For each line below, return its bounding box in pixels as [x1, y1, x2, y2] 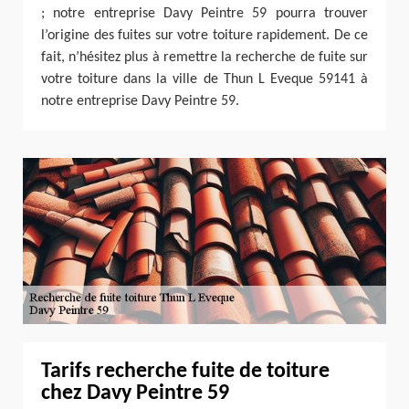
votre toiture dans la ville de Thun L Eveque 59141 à [41, 71, 368, 87]
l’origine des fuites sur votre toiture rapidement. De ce [41, 27, 368, 43]
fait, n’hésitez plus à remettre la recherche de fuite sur [41, 49, 368, 65]
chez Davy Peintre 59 [41, 383, 229, 405]
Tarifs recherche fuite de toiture [41, 361, 330, 383]
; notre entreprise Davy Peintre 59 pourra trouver [41, 5, 368, 21]
